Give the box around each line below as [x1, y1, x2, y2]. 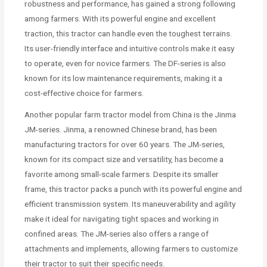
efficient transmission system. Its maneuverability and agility [24, 198, 236, 209]
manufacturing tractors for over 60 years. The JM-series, [24, 139, 225, 149]
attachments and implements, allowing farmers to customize [24, 243, 238, 253]
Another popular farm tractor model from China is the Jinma [24, 109, 237, 119]
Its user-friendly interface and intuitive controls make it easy [24, 43, 235, 53]
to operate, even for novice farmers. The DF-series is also [24, 58, 226, 68]
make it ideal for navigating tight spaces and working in [24, 213, 219, 223]
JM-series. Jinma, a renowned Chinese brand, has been [24, 124, 218, 134]
